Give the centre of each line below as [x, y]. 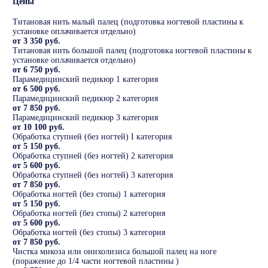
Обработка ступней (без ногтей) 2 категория [93, 156]
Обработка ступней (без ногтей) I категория [92, 137]
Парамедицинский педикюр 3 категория [85, 118]
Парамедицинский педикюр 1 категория [85, 80]
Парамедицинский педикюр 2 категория [85, 99]
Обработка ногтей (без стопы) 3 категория [89, 233]
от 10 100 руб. [39, 127]
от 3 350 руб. [36, 41]
